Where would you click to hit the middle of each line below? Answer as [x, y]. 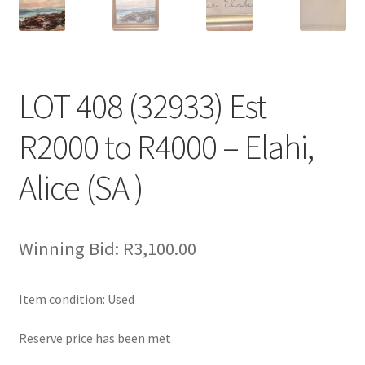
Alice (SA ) [81, 188]
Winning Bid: [68, 249]
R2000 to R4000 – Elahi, [166, 147]
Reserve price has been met [95, 339]
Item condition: [63, 299]
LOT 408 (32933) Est [142, 106]
